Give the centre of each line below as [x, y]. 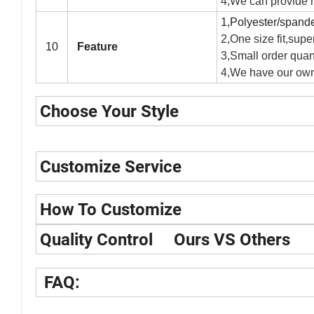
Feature [95, 47]
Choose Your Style [109, 112]
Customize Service [111, 167]
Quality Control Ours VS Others [165, 240]
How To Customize [111, 210]
